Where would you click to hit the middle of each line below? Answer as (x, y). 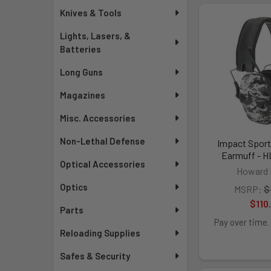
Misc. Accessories (98, 118)
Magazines (83, 95)
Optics (74, 187)
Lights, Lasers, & (96, 36)
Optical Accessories (103, 164)
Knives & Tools (91, 13)
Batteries (81, 49)
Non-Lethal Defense (103, 141)
